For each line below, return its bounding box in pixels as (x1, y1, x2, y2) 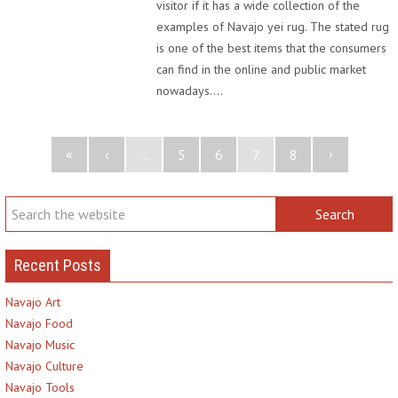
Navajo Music (5, 337, 75, 353)
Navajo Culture (5, 358, 84, 374)
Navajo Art (5, 294, 60, 310)
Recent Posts (14, 256, 101, 275)
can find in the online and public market (156, 61, 366, 77)
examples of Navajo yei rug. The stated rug (156, 19, 389, 35)
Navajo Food (5, 315, 73, 331)
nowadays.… (156, 83, 223, 99)
